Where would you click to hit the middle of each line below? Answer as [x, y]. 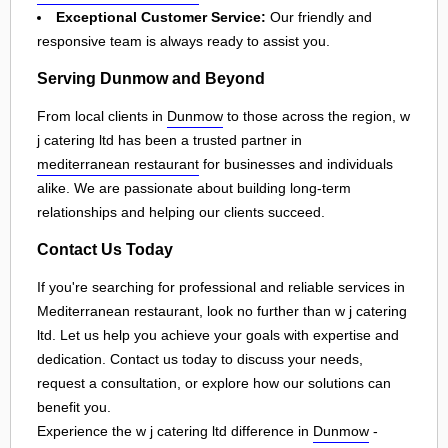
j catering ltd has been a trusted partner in [169, 139]
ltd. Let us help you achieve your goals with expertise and [218, 334]
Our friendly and [319, 16]
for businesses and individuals [296, 163]
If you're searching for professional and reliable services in [221, 286]
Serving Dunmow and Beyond [151, 78]
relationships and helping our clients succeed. [181, 211]
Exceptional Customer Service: [161, 16]
